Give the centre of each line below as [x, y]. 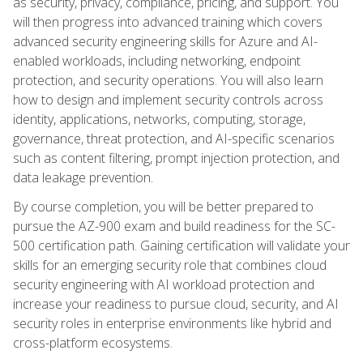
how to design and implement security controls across [168, 99]
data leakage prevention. [83, 177]
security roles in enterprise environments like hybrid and [172, 323]
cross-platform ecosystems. [93, 342]
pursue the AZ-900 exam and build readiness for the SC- [174, 226]
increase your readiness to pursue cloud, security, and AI [176, 303]
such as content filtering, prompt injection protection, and [176, 158]
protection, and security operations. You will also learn [168, 80]
